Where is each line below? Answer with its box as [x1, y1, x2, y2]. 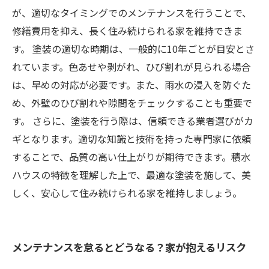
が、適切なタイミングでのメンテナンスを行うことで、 [12, 5, 252, 20]
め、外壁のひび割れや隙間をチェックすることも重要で [12, 95, 252, 110]
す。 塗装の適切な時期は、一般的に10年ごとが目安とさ [12, 41, 255, 56]
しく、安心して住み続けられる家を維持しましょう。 [12, 186, 242, 200]
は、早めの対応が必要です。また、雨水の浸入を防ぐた [12, 77, 251, 92]
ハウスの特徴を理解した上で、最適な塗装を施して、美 [12, 168, 251, 182]
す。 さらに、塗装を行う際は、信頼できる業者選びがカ [12, 113, 253, 128]
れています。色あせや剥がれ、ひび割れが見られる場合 [12, 59, 251, 74]
